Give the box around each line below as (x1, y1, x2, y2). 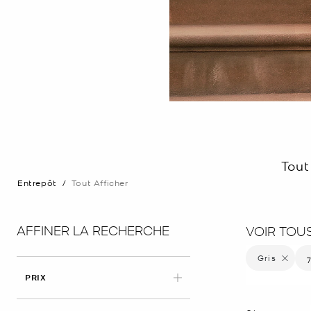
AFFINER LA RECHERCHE (17, 221, 169, 238)
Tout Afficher (71, 177, 128, 189)
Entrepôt (17, 177, 57, 189)
